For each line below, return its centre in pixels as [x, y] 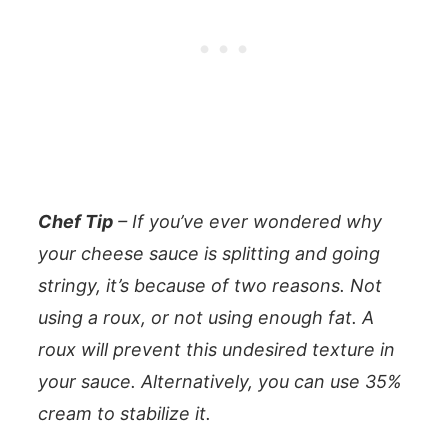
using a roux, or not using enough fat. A [206, 317]
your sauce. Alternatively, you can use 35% [220, 381]
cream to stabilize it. [127, 413]
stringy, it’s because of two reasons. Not [210, 285]
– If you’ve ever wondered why [247, 221]
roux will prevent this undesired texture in [216, 349]
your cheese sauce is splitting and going [209, 253]
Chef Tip [75, 221]
